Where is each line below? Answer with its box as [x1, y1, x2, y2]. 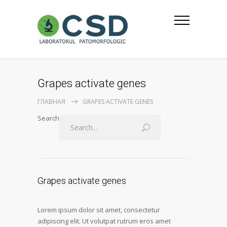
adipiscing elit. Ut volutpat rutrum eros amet [37, 216, 171, 225]
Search [37, 113, 59, 123]
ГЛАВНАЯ [37, 97, 65, 106]
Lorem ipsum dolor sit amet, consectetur [37, 205, 160, 214]
